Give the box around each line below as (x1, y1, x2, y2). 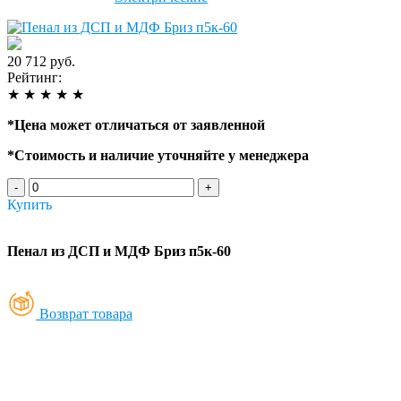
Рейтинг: (7, 69, 62, 85)
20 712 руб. (7, 53, 75, 69)
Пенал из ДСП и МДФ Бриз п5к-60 (7, 243, 231, 259)
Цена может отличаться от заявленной (14, 116, 265, 132)
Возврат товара (39, 305, 132, 321)
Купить (7, 196, 52, 212)
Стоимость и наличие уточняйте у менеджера (14, 147, 309, 163)
